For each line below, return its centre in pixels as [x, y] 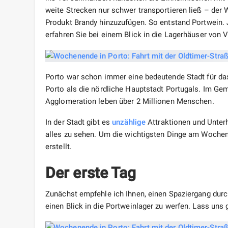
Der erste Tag [91, 173]
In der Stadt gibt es [79, 122]
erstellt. [59, 147]
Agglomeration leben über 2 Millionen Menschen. [130, 102]
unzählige [129, 122]
